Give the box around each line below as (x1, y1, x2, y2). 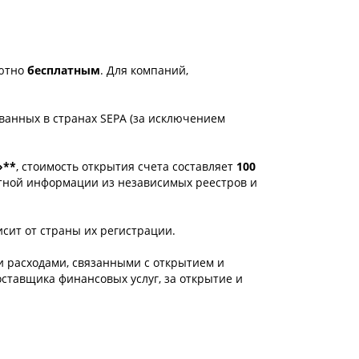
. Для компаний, (100, 63, 188, 78)
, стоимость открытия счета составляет (16, 159, 236, 174)
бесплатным (27, 63, 100, 78)
